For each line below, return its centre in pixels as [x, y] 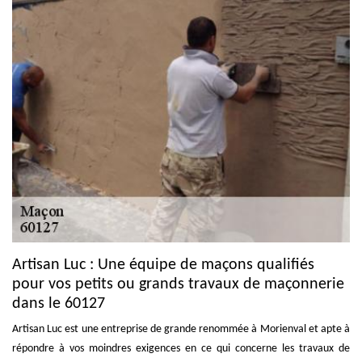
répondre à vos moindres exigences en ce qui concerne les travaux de [181, 348]
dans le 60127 [59, 303]
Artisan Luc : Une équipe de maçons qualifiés [163, 265]
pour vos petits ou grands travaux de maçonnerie [178, 284]
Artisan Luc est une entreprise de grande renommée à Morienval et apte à [181, 329]
